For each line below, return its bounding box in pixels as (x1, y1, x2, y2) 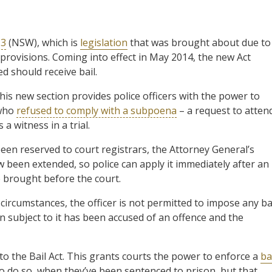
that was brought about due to (127, 35, 271, 49)
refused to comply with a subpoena (16, 103, 177, 117)
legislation (80, 35, 127, 49)
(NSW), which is (6, 35, 80, 49)
